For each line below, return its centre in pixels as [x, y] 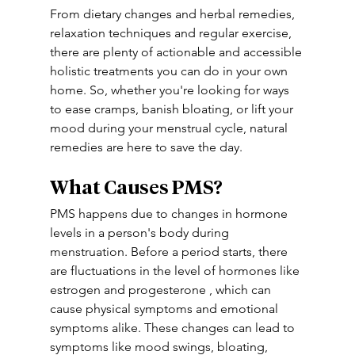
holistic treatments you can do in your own [170, 71]
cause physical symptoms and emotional [165, 309]
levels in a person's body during [141, 233]
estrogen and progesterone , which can [162, 290]
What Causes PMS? [136, 189]
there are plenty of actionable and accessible [177, 52]
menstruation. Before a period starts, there [170, 252]
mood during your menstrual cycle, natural [170, 128]
